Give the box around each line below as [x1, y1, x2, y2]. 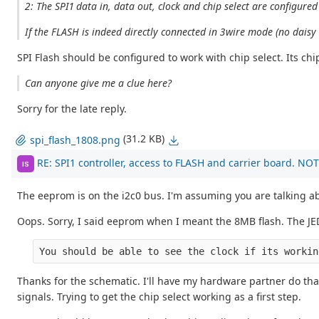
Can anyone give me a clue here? [25, 76, 172, 90]
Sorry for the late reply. [17, 102, 127, 116]
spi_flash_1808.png [30, 133, 120, 147]
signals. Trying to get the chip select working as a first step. [17, 290, 301, 304]
